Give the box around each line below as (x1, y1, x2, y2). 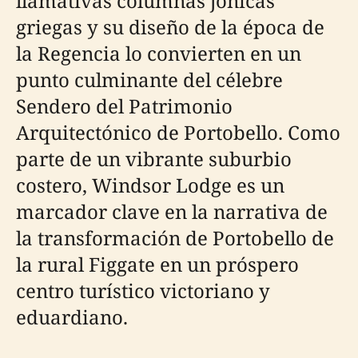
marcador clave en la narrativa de (16, 198, 328, 225)
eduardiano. (16, 304, 128, 330)
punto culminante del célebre (16, 66, 283, 93)
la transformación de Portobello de (16, 225, 334, 251)
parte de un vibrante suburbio (16, 145, 292, 172)
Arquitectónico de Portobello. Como (16, 119, 340, 145)
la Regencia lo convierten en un (16, 40, 301, 66)
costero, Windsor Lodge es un (16, 172, 284, 198)
